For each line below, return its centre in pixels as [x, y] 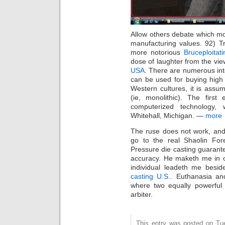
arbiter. [142, 194]
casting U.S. [151, 176]
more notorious [157, 52]
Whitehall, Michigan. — [168, 116]
